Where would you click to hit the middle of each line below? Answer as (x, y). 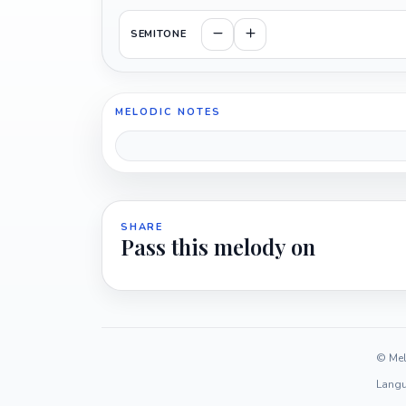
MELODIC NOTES (168, 111)
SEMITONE (159, 34)
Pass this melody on (218, 246)
